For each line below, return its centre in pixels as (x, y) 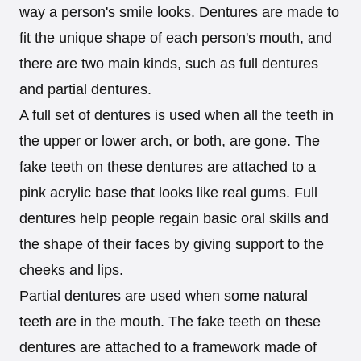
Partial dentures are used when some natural (164, 295)
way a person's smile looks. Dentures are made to (179, 12)
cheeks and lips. (71, 270)
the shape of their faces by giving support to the (172, 244)
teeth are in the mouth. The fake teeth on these (170, 321)
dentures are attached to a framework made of (168, 347)
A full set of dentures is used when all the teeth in (176, 115)
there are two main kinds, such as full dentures (169, 63)
